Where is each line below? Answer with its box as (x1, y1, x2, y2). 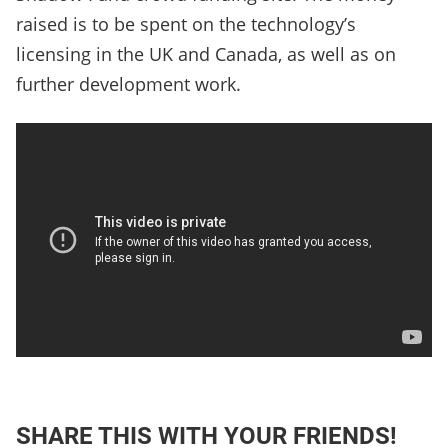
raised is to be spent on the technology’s (16, 12, 356, 37)
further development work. (16, 72, 241, 97)
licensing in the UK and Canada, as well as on (16, 42, 396, 67)
